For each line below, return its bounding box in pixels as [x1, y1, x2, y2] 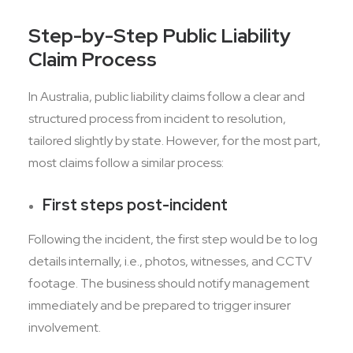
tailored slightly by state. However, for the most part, [28, 132, 321, 149]
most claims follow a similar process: [28, 154, 226, 171]
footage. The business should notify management [28, 275, 310, 292]
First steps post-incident [43, 195, 228, 215]
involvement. [28, 319, 103, 336]
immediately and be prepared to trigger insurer [28, 297, 291, 314]
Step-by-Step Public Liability [28, 23, 291, 49]
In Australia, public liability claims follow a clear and [28, 88, 305, 105]
